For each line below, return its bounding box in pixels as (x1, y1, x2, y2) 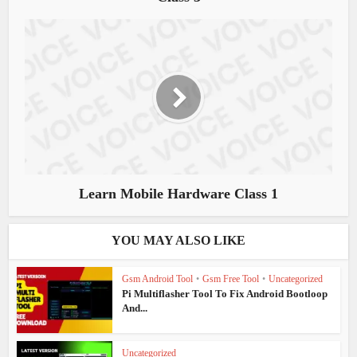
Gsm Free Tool (202, 273, 260, 284)
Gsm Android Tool (122, 273, 194, 284)
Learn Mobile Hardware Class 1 (79, 186, 278, 202)
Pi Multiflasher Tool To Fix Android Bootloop (122, 288, 328, 300)
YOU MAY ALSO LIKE (112, 233, 245, 247)
